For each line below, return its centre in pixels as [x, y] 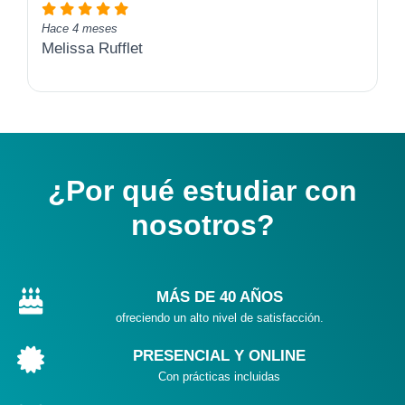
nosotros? [202, 226]
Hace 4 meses [80, 29]
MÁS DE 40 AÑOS [219, 297]
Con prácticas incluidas [220, 377]
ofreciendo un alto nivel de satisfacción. [219, 318]
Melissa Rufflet [92, 49]
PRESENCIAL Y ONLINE [220, 356]
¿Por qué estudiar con [202, 191]
